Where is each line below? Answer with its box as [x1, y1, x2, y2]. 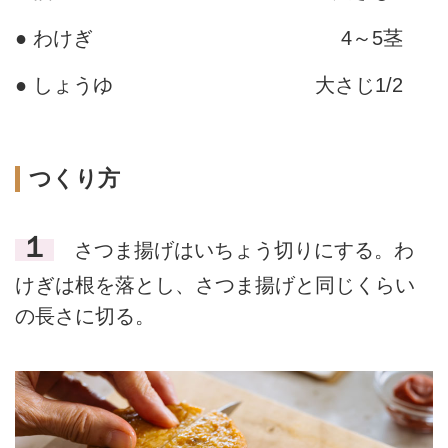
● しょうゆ [15, 74, 113, 97]
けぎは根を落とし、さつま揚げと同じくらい [15, 273, 415, 296]
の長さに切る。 [15, 304, 155, 327]
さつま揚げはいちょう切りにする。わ [53, 238, 414, 261]
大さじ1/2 [315, 74, 403, 97]
